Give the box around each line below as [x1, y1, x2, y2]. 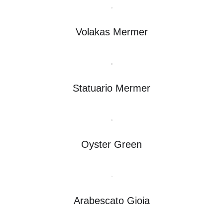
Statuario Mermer [73, 82, 150, 94]
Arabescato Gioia [73, 195, 150, 206]
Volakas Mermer [75, 26, 148, 37]
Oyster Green [81, 138, 142, 150]
